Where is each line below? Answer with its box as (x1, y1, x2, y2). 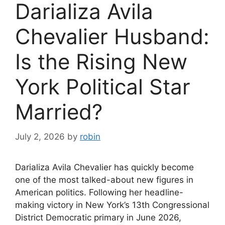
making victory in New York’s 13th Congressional (15, 199, 209, 210)
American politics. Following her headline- (15, 187, 183, 197)
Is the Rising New (15, 49, 187, 75)
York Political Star (15, 74, 190, 100)
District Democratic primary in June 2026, (15, 212, 181, 222)
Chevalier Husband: (15, 24, 209, 50)
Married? (15, 99, 102, 125)
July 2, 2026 (15, 131, 65, 142)
